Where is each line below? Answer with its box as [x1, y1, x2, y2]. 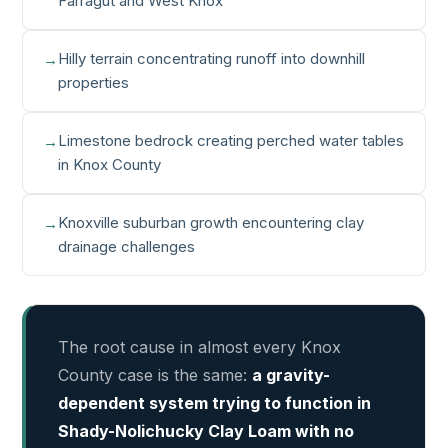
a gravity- [252, 365, 331, 385]
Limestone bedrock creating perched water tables [58, 131, 405, 150]
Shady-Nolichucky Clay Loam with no [58, 421, 355, 441]
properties [58, 73, 130, 92]
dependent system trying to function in [58, 393, 372, 413]
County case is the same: [58, 365, 253, 385]
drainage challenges [58, 237, 196, 256]
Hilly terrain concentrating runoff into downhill [58, 49, 366, 68]
